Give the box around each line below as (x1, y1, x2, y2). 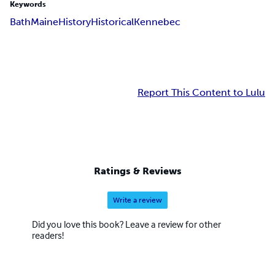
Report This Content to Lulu (137, 87, 265, 99)
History (58, 16, 91, 28)
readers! (32, 228, 64, 241)
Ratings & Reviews (93, 165, 182, 177)
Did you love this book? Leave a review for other (32, 217, 221, 230)
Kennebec (134, 16, 180, 28)
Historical (91, 16, 134, 28)
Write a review (113, 195, 162, 204)
